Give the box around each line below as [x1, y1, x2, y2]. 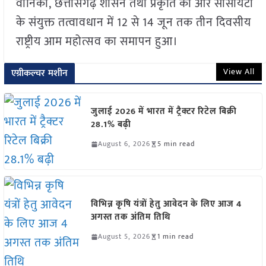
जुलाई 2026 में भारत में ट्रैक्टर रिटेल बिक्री [90, 104, 237, 119]
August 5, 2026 [97, 230, 150, 243]
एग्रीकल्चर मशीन [11, 65, 68, 81]
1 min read [157, 230, 194, 243]
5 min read [157, 138, 195, 150]
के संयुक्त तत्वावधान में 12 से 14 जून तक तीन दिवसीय [15, 12, 251, 33]
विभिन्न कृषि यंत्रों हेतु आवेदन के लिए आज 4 [90, 197, 242, 212]
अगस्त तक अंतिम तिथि [90, 210, 171, 225]
